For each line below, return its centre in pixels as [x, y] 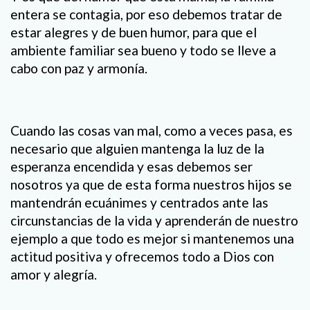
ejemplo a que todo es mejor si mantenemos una [152, 239]
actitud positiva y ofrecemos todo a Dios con [142, 257]
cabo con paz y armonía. [79, 68]
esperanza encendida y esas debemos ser [131, 167]
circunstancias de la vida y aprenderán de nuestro [154, 221]
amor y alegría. [54, 275]
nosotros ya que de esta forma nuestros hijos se [151, 185]
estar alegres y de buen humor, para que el [134, 32]
